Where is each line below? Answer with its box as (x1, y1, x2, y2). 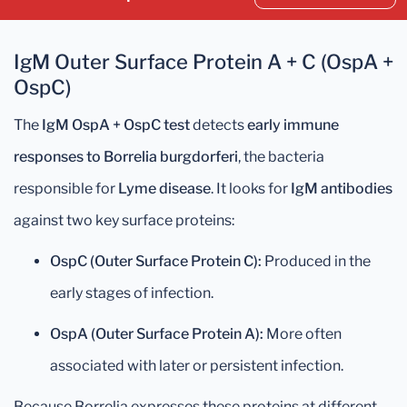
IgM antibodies (291, 180, 392, 197)
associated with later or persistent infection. (50, 357, 343, 374)
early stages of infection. (50, 284, 213, 302)
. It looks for (211, 180, 291, 197)
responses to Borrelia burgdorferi (14, 148, 238, 165)
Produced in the (262, 253, 371, 270)
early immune (247, 116, 339, 134)
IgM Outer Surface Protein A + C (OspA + (14, 50, 393, 74)
